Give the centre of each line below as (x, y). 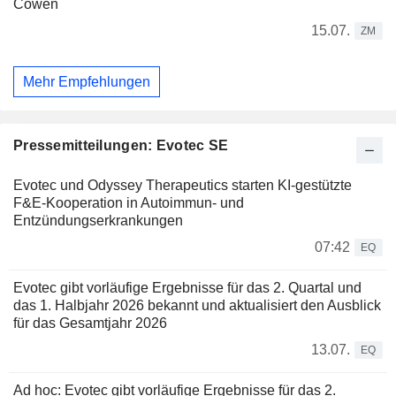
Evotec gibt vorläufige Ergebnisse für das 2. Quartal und (187, 288)
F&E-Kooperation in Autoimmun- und (129, 203)
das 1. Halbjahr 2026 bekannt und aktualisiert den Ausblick (197, 306)
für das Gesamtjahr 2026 (90, 324)
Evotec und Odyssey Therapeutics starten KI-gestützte (183, 186)
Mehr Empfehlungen (87, 81)
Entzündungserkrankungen (98, 221)
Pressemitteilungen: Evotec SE (121, 146)
